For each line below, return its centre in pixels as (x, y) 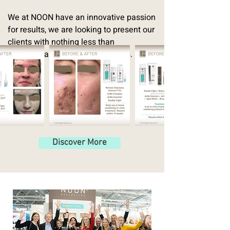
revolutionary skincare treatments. (70, 54)
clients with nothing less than (61, 42)
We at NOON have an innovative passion (82, 17)
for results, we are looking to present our (81, 30)
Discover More (80, 143)
